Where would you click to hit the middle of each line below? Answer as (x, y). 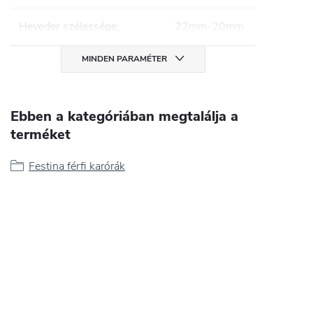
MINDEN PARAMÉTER (124, 58)
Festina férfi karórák (77, 166)
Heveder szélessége (68, 26)
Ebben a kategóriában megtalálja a (124, 116)
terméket (41, 134)
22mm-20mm (209, 26)
